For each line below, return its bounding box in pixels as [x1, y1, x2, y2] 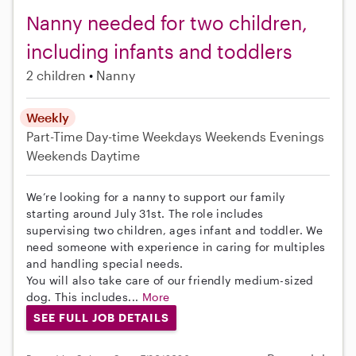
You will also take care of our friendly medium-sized [26, 273, 314, 288]
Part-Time [26, 129, 86, 145]
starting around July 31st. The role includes [26, 207, 264, 221]
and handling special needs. [26, 257, 184, 271]
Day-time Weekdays [86, 129, 202, 145]
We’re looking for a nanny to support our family [26, 190, 285, 204]
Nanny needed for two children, [26, 11, 308, 35]
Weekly [26, 110, 69, 126]
